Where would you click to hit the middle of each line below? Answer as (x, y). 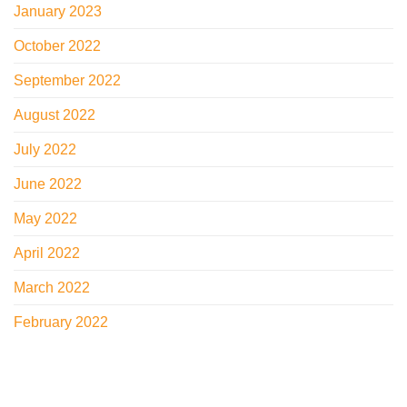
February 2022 (61, 322)
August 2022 (55, 114)
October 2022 (57, 45)
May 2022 (45, 218)
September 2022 (67, 80)
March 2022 (52, 287)
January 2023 (58, 11)
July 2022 (45, 149)
